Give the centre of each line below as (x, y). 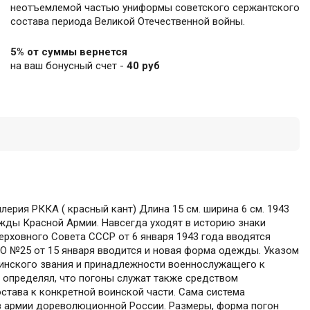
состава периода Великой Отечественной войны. (128, 22)
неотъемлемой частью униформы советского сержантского (155, 8)
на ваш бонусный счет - (69, 66)
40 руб (143, 66)
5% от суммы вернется (69, 52)
